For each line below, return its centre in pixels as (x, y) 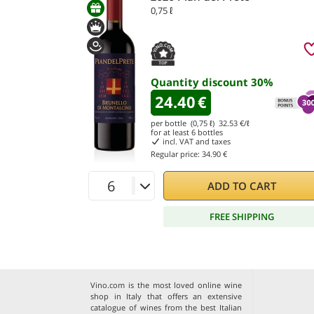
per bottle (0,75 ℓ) (185, 123)
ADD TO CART (242, 186)
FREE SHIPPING (242, 216)
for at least (171, 132)
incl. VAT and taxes (195, 141)
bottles (209, 132)
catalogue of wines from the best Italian (166, 307)
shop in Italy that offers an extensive (166, 296)
